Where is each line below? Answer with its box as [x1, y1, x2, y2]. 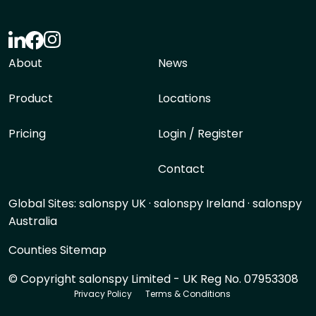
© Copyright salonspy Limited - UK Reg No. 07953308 [8, 271, 298, 287]
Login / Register [158, 126, 243, 142]
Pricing [8, 126, 46, 142]
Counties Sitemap [8, 242, 107, 258]
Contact [158, 161, 205, 177]
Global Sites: [8, 195, 79, 212]
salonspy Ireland [154, 195, 245, 212]
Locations [158, 90, 211, 107]
